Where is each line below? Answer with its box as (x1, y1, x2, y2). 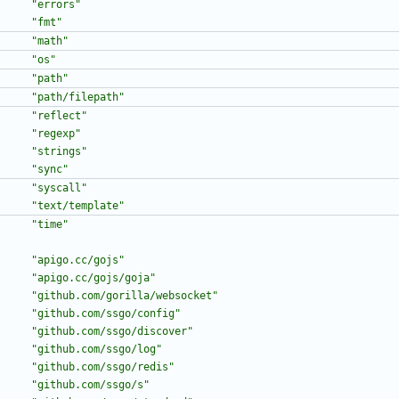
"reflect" (31, 110, 87, 123)
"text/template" (31, 199, 125, 213)
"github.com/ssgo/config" (31, 307, 181, 321)
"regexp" (31, 127, 81, 141)
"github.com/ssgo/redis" (31, 361, 175, 374)
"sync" (31, 163, 69, 176)
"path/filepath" (31, 91, 125, 104)
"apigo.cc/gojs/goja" (31, 272, 156, 285)
